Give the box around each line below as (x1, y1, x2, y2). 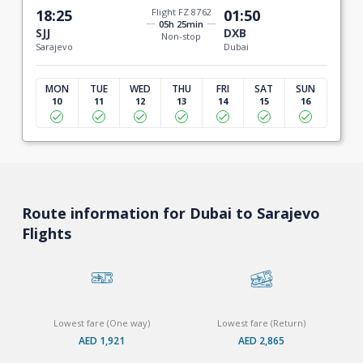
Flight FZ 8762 (152, 5, 211, 18)
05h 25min (159, 17, 204, 30)
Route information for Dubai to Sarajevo (21, 203, 320, 223)
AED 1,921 (78, 334, 125, 348)
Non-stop (161, 29, 202, 42)
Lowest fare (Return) (217, 317, 306, 329)
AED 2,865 (238, 334, 285, 348)
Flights (21, 224, 71, 243)
